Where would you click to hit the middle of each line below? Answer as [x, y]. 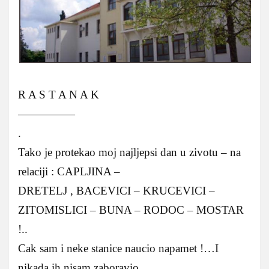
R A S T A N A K [59, 94]
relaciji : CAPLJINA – [69, 171]
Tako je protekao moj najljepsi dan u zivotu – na [129, 152]
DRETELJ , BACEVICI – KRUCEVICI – [116, 190]
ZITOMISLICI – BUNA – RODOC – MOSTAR [131, 210]
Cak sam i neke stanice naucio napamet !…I [118, 248]
